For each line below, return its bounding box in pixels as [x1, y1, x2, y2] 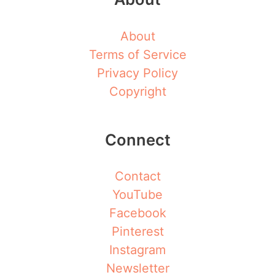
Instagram [109, 242, 166, 258]
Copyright [109, 83, 166, 99]
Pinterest [111, 224, 164, 239]
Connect [104, 130, 171, 149]
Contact [114, 169, 161, 184]
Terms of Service [88, 47, 187, 62]
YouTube [112, 187, 163, 203]
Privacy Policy [97, 65, 178, 80]
